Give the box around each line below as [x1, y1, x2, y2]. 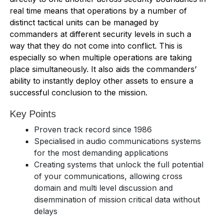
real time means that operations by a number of [10, 5, 187, 16]
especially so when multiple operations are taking [10, 52, 192, 62]
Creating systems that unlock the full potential [34, 159, 203, 169]
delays [34, 206, 57, 216]
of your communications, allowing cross [34, 171, 182, 181]
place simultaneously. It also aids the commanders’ [10, 64, 197, 74]
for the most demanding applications [34, 147, 168, 158]
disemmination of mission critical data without [34, 194, 200, 204]
